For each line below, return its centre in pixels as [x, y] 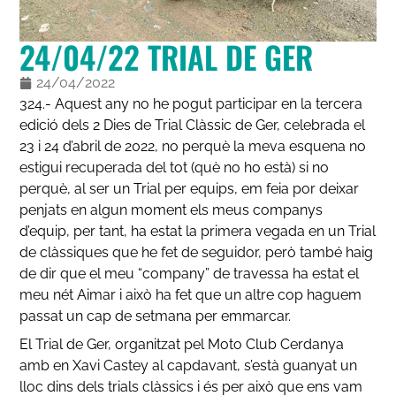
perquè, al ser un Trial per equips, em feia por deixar [190, 188]
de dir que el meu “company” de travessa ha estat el [190, 273]
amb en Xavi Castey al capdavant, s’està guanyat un [189, 365]
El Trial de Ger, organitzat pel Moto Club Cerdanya [182, 344]
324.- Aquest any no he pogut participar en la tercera [191, 103]
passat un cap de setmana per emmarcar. [156, 316]
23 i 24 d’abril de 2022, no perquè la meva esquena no [193, 146]
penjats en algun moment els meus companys [171, 209]
